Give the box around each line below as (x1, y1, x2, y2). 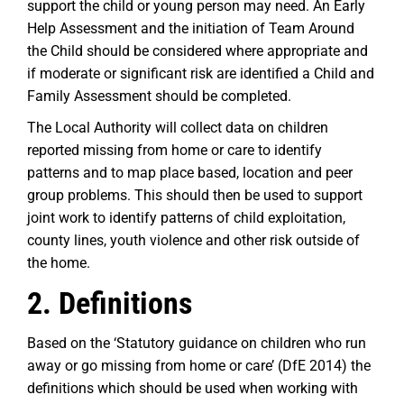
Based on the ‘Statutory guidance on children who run (27, 335, 366, 352)
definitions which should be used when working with (27, 380, 358, 397)
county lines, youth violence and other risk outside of (27, 232, 360, 249)
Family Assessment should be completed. (27, 87, 291, 105)
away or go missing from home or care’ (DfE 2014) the (27, 357, 371, 374)
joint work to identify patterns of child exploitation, (27, 209, 345, 226)
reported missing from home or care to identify (27, 142, 322, 159)
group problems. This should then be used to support (27, 187, 363, 204)
